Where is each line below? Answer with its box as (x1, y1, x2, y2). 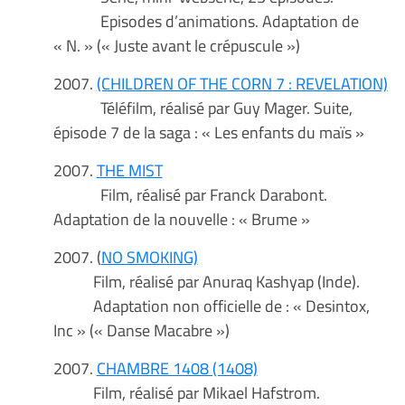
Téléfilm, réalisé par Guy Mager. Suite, (52, 95, 353, 121)
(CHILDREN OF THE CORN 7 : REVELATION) (96, 71, 388, 97)
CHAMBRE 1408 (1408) (96, 355, 258, 381)
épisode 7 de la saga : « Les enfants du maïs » (52, 119, 364, 146)
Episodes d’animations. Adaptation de (52, 8, 359, 34)
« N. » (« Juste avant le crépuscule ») (52, 33, 300, 59)
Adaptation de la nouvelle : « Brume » (52, 206, 314, 232)
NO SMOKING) (100, 244, 198, 270)
